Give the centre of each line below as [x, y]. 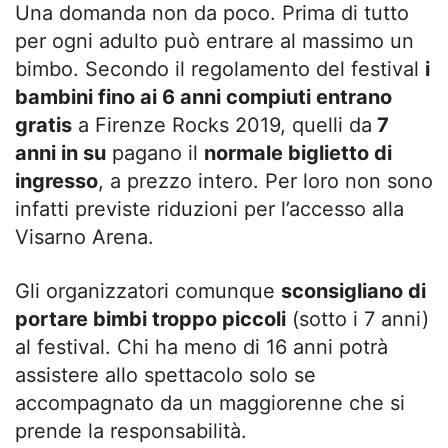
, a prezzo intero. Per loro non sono [265, 181]
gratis [43, 125]
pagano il [155, 153]
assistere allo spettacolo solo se [165, 375]
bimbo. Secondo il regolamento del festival [220, 69]
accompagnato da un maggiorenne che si [210, 403]
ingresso [56, 181]
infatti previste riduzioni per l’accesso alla [209, 209]
